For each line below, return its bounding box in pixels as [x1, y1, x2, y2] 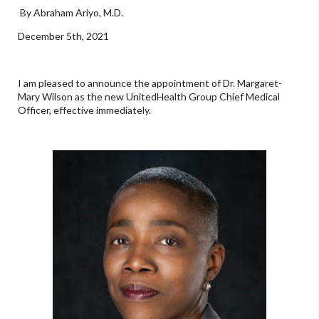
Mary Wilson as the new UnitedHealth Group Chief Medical [18, 90, 280, 103]
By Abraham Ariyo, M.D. [18, 6, 125, 19]
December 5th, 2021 [18, 29, 111, 42]
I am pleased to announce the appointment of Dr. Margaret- [18, 76, 282, 89]
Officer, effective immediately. [18, 103, 153, 116]
